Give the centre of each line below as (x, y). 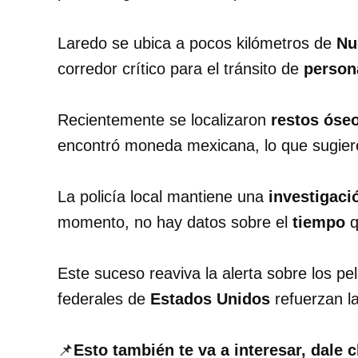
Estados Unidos (210, 299)
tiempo (319, 223)
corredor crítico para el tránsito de (181, 69)
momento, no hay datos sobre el (175, 223)
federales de (104, 299)
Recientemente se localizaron (164, 120)
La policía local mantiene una (163, 197)
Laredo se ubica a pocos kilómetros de (197, 44)
